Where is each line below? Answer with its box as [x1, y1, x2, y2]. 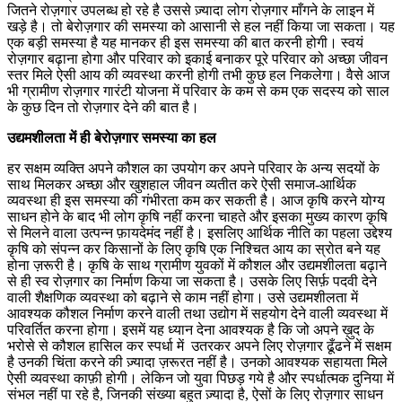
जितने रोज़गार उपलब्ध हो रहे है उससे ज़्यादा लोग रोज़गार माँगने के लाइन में [7, 2, 374, 18]
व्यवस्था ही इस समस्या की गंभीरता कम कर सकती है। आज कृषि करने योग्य [7, 192, 385, 208]
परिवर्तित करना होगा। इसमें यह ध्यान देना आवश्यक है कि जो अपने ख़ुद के [7, 321, 374, 337]
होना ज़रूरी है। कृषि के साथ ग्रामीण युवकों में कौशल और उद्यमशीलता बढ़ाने [7, 257, 387, 273]
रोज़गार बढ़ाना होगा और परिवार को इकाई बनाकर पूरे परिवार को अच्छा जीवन [7, 50, 388, 66]
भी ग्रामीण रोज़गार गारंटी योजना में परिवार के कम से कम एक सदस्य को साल [7, 83, 389, 99]
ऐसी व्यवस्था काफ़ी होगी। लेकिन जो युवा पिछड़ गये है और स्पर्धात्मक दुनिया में [7, 370, 394, 386]
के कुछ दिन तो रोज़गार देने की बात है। [7, 99, 199, 115]
